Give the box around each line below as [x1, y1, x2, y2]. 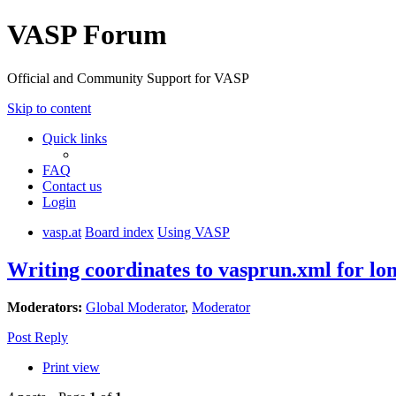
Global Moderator [86, 299, 185, 315]
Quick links [42, 130, 107, 146]
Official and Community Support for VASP [7, 70, 249, 86]
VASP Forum [7, 19, 167, 51]
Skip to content [7, 100, 91, 116]
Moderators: [7, 299, 82, 315]
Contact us [42, 178, 102, 194]
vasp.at [42, 224, 81, 240]
